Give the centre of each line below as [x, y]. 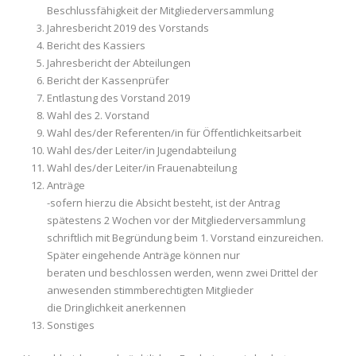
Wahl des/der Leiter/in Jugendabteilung [141, 150]
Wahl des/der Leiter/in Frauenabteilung [142, 167]
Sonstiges [71, 325]
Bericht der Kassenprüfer [108, 80]
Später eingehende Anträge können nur [143, 255]
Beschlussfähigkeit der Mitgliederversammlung [160, 10]
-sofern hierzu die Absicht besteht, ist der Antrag [163, 202]
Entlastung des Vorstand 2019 [118, 97]
